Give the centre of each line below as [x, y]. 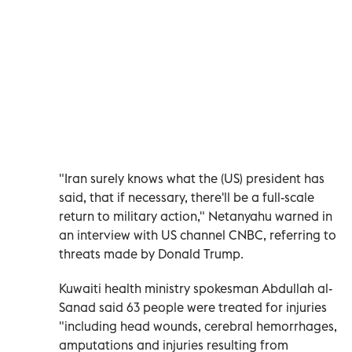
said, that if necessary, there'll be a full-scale [187, 197]
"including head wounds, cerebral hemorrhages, [198, 326]
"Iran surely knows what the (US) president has [192, 178]
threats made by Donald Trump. [151, 253]
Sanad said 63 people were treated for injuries [193, 307]
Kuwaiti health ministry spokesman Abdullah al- [196, 288]
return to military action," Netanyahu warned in [196, 216]
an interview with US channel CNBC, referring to [198, 235]
